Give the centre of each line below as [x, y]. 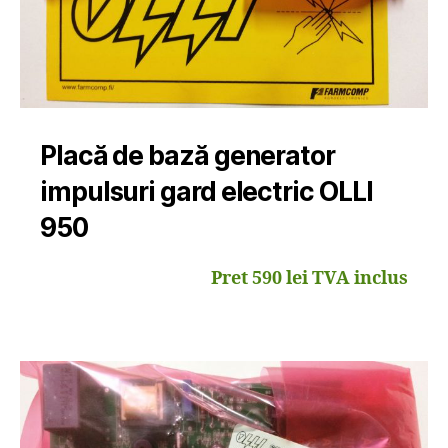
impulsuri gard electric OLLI [206, 191]
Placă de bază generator [187, 155]
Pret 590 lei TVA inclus [309, 278]
